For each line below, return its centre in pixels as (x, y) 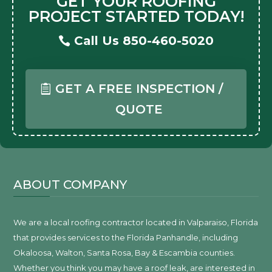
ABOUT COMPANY (70, 184)
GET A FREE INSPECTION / (139, 88)
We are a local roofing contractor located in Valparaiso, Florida (136, 222)
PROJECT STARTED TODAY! (136, 16)
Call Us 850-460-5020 (144, 40)
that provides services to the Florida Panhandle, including (126, 237)
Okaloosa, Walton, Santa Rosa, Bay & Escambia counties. (124, 252)
